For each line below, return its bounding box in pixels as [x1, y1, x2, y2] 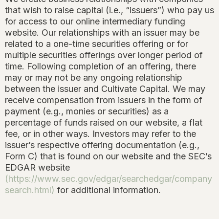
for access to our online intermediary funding [5, 16, 185, 27]
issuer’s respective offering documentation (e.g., [5, 140, 199, 151]
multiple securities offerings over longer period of [5, 50, 203, 61]
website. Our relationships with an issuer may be [5, 27, 199, 38]
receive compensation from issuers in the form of [5, 95, 202, 106]
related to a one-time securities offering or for [5, 39, 188, 49]
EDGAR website [5, 162, 70, 173]
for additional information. [57, 185, 161, 196]
